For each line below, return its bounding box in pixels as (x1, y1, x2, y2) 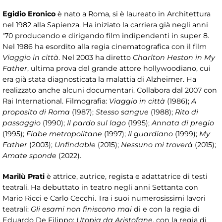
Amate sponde (2, 151, 56, 160)
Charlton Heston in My (133, 53, 215, 62)
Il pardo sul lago (67, 118, 126, 127)
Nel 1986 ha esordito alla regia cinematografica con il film (2, 42, 207, 51)
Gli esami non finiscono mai (31, 204, 134, 214)
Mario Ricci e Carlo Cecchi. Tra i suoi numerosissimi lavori (2, 193, 206, 203)
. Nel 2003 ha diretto (58, 53, 133, 62)
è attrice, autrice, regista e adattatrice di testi (47, 171, 208, 181)
